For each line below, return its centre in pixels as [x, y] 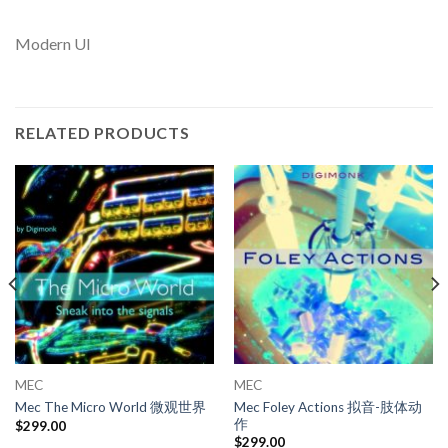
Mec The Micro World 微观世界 [110, 407]
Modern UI [53, 44]
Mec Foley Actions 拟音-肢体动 [327, 406]
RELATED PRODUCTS [102, 132]
